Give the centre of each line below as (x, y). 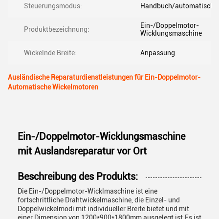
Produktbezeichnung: (57, 29)
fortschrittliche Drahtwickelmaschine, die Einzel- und (99, 200)
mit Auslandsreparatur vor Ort (82, 151)
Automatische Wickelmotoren (53, 87)
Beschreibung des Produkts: (78, 176)
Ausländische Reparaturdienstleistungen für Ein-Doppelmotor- (104, 77)
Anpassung (158, 53)
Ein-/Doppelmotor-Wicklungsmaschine (101, 136)
